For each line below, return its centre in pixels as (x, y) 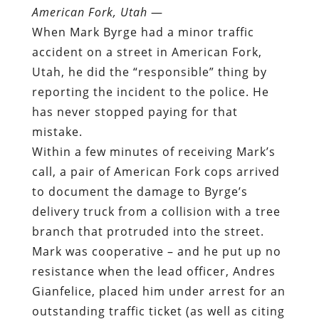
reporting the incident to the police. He (150, 91)
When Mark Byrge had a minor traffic (143, 32)
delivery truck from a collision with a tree (156, 211)
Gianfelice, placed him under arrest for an (158, 291)
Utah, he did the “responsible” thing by (149, 72)
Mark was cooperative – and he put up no (156, 251)
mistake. (57, 131)
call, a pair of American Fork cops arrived (156, 171)
